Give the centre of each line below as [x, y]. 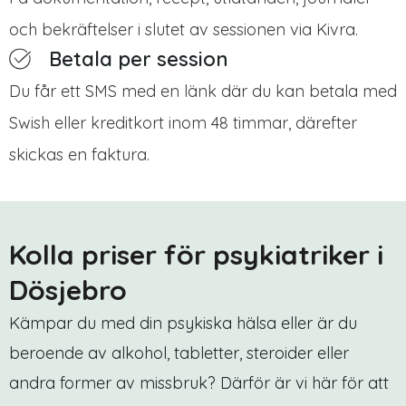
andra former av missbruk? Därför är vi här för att [199, 382]
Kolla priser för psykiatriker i [196, 254]
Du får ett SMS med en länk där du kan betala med [203, 91]
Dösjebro [68, 290]
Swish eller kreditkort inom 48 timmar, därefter [183, 122]
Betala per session [139, 58]
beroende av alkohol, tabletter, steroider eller [179, 353]
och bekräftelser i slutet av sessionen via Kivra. [184, 29]
